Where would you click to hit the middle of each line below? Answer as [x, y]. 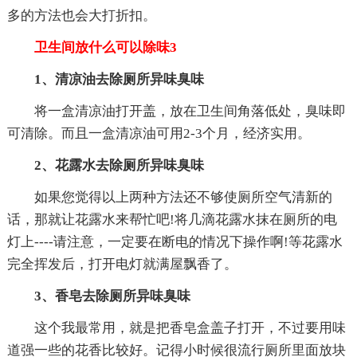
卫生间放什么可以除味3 [92, 47]
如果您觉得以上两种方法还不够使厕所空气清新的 [183, 197]
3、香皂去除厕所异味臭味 [112, 296]
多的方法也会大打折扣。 [81, 15]
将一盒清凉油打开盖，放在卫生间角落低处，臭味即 [190, 111]
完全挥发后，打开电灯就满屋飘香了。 [122, 264]
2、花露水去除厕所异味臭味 [119, 165]
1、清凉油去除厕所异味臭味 [119, 79]
